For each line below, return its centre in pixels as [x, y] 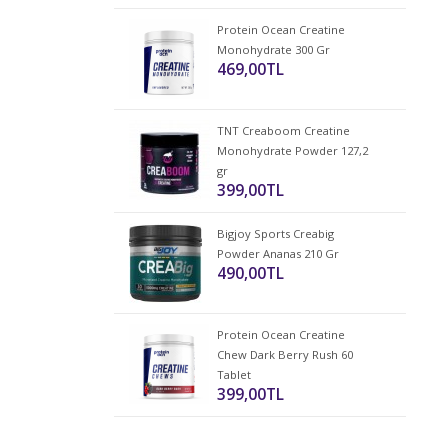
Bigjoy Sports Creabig [275, 233]
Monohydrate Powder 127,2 [292, 150]
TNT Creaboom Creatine [283, 130]
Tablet [233, 374]
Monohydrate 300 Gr [273, 49]
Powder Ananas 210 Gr [277, 253]
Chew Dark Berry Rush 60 [284, 354]
